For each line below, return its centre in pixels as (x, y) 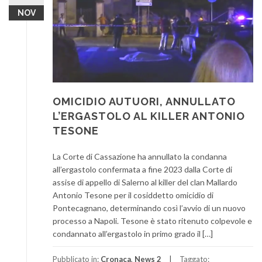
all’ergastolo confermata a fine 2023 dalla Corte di (142, 169)
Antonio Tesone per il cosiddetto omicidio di (133, 195)
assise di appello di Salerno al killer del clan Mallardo (145, 182)
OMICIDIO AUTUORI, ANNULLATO (144, 101)
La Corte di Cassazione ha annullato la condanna (140, 156)
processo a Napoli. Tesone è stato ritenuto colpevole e (152, 220)
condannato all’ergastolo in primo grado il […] (133, 233)
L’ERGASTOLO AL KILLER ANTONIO (149, 116)
